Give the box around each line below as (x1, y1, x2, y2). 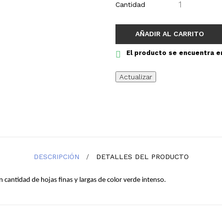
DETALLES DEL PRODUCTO (96, 153, 189, 161)
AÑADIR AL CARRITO (135, 30, 204, 38)
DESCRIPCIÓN (33, 153, 79, 161)
